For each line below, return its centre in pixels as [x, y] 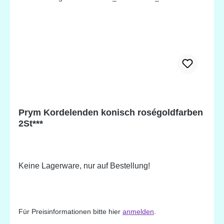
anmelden [138, 211]
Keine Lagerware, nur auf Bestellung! [84, 165]
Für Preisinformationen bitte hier [70, 211]
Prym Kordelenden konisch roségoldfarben [111, 112]
